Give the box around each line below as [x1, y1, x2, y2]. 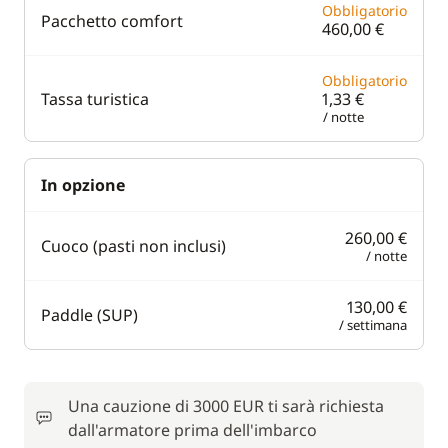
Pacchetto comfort [41, 9, 183, 32]
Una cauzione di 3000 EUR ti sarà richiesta [68, 395, 384, 417]
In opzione [41, 174, 125, 196]
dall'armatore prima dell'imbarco [68, 419, 317, 441]
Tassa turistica [41, 87, 149, 110]
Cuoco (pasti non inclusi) [41, 235, 226, 257]
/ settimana [339, 316, 407, 334]
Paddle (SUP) [41, 304, 138, 326]
